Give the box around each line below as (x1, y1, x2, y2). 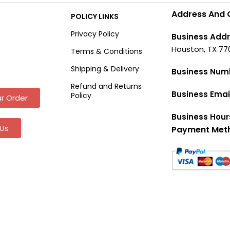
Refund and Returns (70, 81, 142, 91)
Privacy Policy (70, 28, 119, 39)
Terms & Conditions (70, 46, 142, 56)
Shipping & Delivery (70, 63, 139, 74)
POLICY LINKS (70, 11, 119, 22)
